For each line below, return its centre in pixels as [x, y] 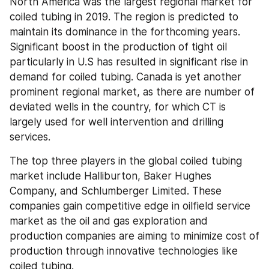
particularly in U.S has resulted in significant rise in [129, 62]
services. [30, 137]
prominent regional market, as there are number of [132, 92]
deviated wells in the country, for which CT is [118, 107]
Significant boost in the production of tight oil [118, 47]
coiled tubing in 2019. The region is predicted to [124, 17]
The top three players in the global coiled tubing [126, 161]
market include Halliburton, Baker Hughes [110, 176]
